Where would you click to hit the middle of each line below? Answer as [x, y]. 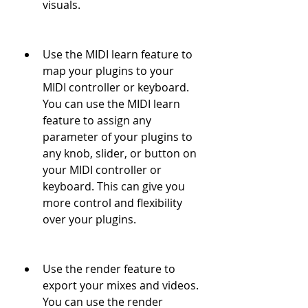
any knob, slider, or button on [120, 153]
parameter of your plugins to [118, 137]
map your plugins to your [108, 71]
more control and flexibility [112, 203]
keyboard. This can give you [114, 186]
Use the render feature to [109, 269]
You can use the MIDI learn [111, 104]
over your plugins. [89, 219]
